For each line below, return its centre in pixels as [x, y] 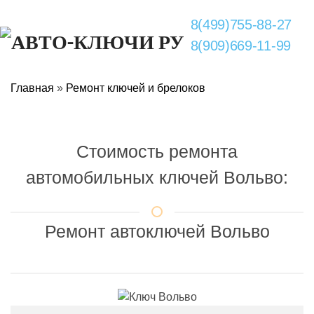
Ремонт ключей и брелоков [136, 88]
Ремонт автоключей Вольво [157, 231]
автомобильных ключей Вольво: [157, 177]
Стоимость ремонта [157, 151]
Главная [32, 88]
